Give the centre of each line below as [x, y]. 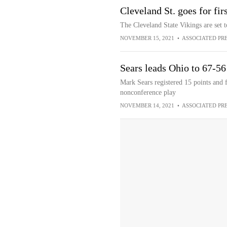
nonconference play [148, 92]
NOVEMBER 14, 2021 [147, 105]
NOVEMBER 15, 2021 [147, 38]
